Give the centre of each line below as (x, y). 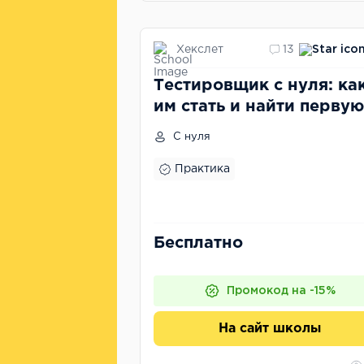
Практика (202, 169)
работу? (188, 128)
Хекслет (200, 49)
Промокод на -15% (281, 291)
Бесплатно (198, 243)
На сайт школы (270, 329)
